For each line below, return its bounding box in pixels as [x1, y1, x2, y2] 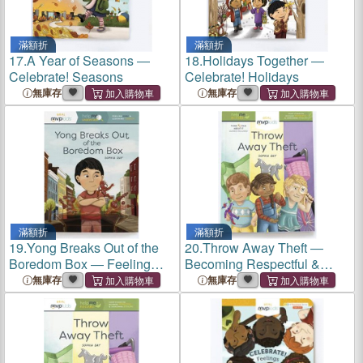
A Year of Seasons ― [27, 51, 150, 70]
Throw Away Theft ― [202, 238, 323, 257]
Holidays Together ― [202, 51, 324, 70]
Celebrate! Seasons [9, 67, 123, 86]
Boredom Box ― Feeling [9, 254, 151, 273]
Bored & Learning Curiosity [9, 271, 164, 289]
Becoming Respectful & [184, 254, 320, 273]
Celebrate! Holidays [184, 67, 299, 86]
